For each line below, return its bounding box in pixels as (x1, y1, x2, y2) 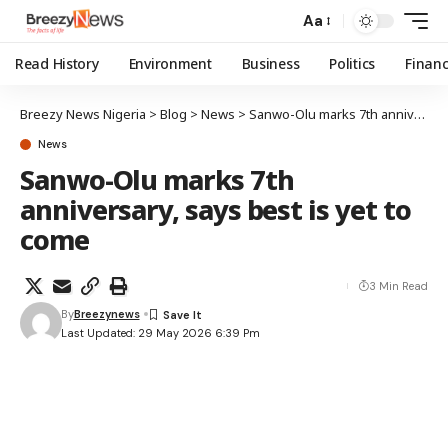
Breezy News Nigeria (20, 105, 146, 123)
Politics (329, 54, 376, 73)
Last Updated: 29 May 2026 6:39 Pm (60, 325, 260, 340)
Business (241, 54, 300, 73)
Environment (128, 54, 212, 73)
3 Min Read (369, 279, 428, 293)
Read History (15, 54, 99, 73)
